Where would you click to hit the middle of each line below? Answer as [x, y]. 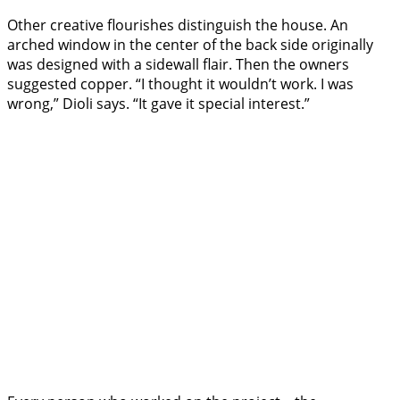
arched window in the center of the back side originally [190, 45]
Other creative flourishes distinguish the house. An [178, 25]
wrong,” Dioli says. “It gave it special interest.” [160, 104]
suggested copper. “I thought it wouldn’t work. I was [180, 84]
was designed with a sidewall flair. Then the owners [178, 65]
